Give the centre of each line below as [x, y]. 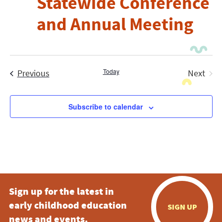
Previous [33, 73]
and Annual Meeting [115, 25]
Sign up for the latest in [61, 193]
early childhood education [68, 207]
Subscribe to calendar [106, 107]
